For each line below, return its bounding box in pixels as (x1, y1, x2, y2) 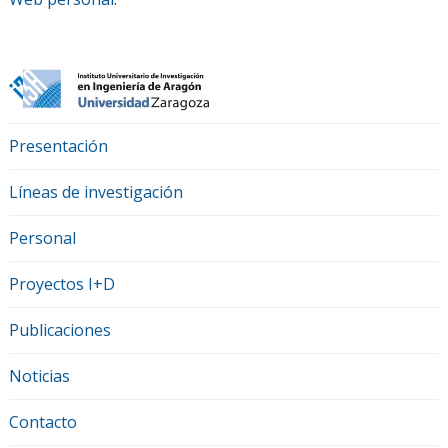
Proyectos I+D (8, 273, 115, 296)
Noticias (8, 365, 70, 388)
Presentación (8, 135, 108, 158)
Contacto (8, 411, 77, 434)
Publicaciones (8, 319, 111, 342)
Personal (8, 227, 76, 250)
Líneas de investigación (8, 181, 183, 204)
